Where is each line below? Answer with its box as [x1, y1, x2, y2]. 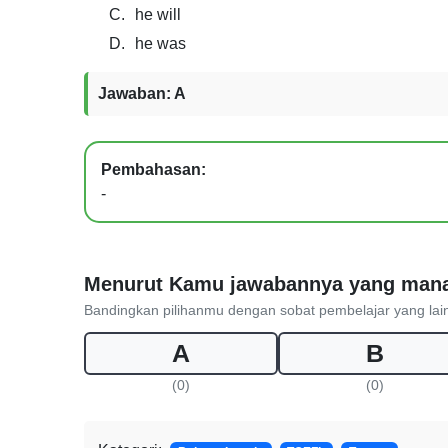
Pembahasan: [101, 161, 206, 178]
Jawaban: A [98, 85, 186, 102]
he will [135, 6, 181, 23]
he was [135, 35, 186, 52]
